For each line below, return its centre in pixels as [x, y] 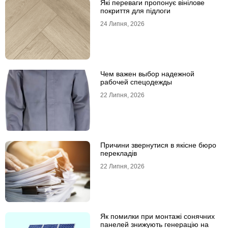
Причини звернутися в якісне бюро [158, 145]
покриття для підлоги [135, 11]
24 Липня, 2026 [122, 24]
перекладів [118, 153]
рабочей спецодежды [136, 82]
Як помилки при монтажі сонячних [157, 217]
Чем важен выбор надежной [147, 74]
